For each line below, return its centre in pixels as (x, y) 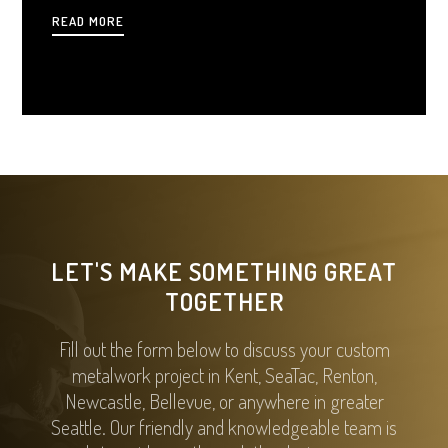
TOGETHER (224, 301)
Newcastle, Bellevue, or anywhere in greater (224, 401)
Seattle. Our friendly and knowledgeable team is (224, 427)
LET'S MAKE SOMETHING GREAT (224, 271)
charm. (74, 28)
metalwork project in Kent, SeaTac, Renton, (224, 375)
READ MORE (88, 20)
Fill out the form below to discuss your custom (224, 349)
